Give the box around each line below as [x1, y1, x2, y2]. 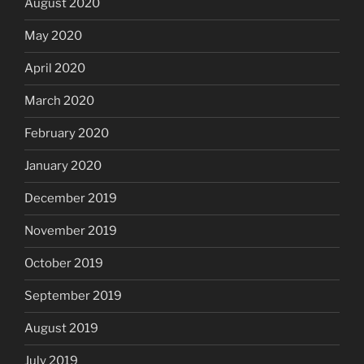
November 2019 [24, 223, 117, 239]
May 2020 [24, 28, 82, 44]
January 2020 [24, 158, 102, 174]
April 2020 [24, 61, 85, 76]
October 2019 [24, 256, 103, 271]
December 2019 [24, 191, 117, 206]
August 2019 [24, 321, 98, 336]
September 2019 [24, 288, 122, 304]
